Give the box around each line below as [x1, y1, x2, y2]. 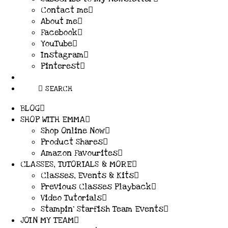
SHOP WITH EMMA [20, 113, 85, 125]
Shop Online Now [41, 125, 105, 136]
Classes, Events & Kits [41, 169, 134, 181]
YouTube [41, 38, 72, 49]
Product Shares [41, 136, 103, 148]
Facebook [41, 26, 77, 38]
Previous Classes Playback [41, 181, 151, 192]
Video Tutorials [41, 192, 102, 204]
